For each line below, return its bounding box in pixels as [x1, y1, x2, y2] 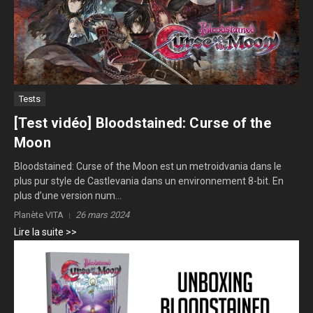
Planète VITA [14, 210, 64, 220]
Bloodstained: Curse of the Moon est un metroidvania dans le [14, 161, 282, 172]
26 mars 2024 [75, 210, 129, 220]
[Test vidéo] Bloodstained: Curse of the [14, 115, 271, 131]
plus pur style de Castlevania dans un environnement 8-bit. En [14, 175, 284, 187]
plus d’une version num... [14, 190, 122, 201]
